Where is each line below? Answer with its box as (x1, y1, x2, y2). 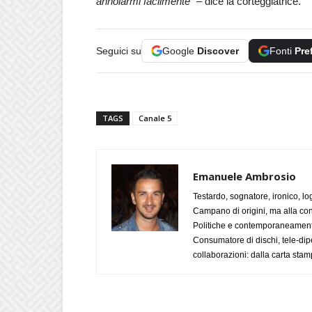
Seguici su (96, 45, 141, 56)
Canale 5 (139, 112, 171, 123)
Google (162, 45, 197, 56)
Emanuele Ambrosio (193, 169, 296, 183)
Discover (197, 45, 239, 56)
